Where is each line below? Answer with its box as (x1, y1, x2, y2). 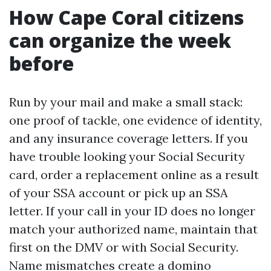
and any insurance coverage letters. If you (9, 131, 248, 146)
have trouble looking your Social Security (9, 149, 245, 164)
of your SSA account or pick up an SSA (9, 185, 228, 200)
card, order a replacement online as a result (9, 167, 259, 182)
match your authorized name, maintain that (9, 221, 258, 237)
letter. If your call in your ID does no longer (9, 203, 255, 218)
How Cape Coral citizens (9, 4, 244, 30)
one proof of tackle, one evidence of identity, (9, 113, 262, 128)
